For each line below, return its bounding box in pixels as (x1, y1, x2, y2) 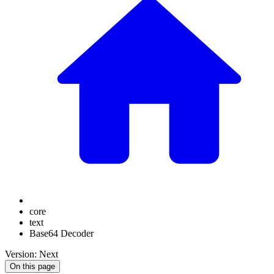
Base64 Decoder (29, 228, 94, 239)
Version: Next (5, 249, 58, 259)
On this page (10, 262, 55, 271)
